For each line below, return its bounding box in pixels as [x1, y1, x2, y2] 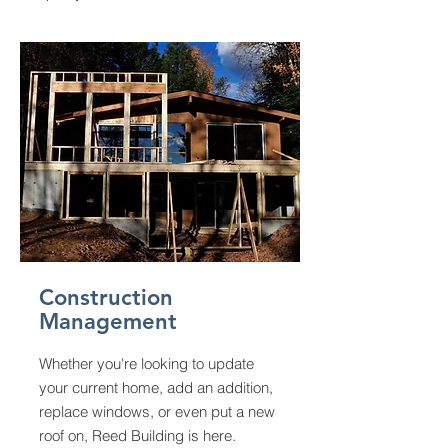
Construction [39, 284, 173, 311]
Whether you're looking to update [39, 354, 254, 373]
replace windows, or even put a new [39, 402, 275, 421]
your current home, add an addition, [39, 378, 273, 397]
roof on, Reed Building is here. [39, 426, 240, 445]
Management [39, 308, 177, 335]
